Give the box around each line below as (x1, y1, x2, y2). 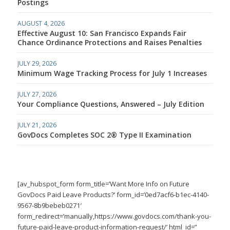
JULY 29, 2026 (17, 59, 56, 68)
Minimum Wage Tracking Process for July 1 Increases (17, 68, 207, 78)
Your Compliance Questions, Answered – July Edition (17, 99, 204, 109)
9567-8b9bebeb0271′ (17, 200, 82, 210)
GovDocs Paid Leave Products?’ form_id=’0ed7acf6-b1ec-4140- (17, 189, 209, 199)
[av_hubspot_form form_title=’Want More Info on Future (17, 179, 189, 188)
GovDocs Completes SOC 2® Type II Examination (17, 129, 191, 140)
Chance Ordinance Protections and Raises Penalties (17, 37, 202, 47)
